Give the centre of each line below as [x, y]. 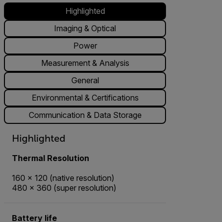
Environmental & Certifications [85, 98]
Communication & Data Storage [85, 115]
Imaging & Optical [85, 28]
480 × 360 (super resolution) [64, 188]
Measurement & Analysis [85, 63]
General [85, 81]
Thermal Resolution [51, 158]
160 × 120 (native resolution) [63, 178]
